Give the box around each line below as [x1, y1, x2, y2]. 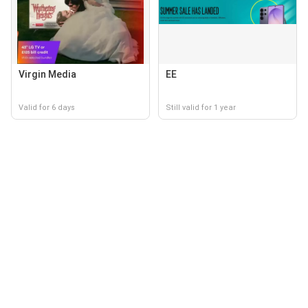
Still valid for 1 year [166, 102, 236, 112]
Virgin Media [19, 68, 76, 80]
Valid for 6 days [19, 102, 75, 112]
